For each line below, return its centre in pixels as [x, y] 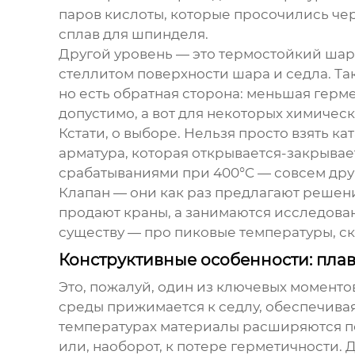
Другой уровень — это [138, 54]
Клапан [84, 193]
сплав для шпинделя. [133, 34]
